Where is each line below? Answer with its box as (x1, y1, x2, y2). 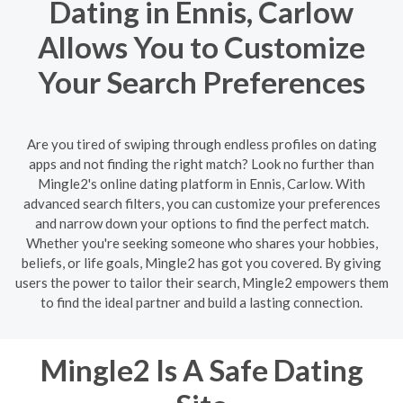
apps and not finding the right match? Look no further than (29, 155, 374, 172)
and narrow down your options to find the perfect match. (34, 214, 369, 231)
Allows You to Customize (38, 29, 365, 65)
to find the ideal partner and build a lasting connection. (40, 293, 363, 310)
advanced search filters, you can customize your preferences (22, 194, 381, 211)
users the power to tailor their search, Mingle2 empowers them (14, 273, 389, 291)
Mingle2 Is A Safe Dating (40, 351, 363, 388)
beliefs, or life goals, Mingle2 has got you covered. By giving (22, 254, 381, 271)
